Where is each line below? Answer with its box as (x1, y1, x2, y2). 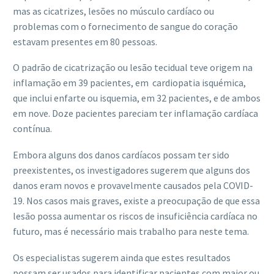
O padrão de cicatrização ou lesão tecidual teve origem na (13, 61, 253, 74)
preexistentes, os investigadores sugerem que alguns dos (13, 163, 250, 176)
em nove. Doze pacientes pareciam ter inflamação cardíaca (13, 107, 258, 120)
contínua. (13, 122, 52, 135)
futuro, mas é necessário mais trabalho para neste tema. (13, 224, 249, 237)
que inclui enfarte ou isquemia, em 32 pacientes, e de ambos (13, 92, 261, 105)
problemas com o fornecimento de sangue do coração (13, 20, 238, 32)
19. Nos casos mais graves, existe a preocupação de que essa (13, 194, 260, 207)
